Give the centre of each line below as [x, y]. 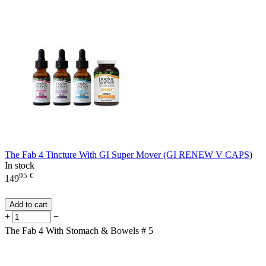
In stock [20, 165]
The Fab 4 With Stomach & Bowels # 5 [79, 230]
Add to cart [28, 204]
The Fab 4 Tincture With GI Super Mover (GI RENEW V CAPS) [129, 154]
